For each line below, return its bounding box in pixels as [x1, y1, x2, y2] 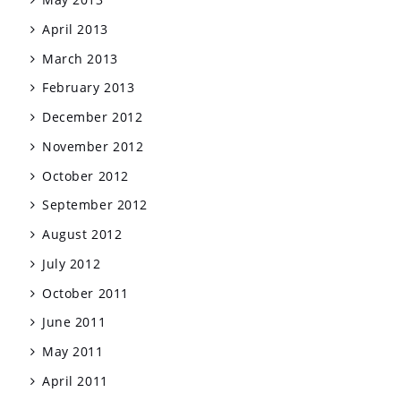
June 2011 [42, 313, 107, 331]
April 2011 [42, 371, 108, 389]
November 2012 [42, 137, 144, 155]
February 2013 [42, 79, 135, 97]
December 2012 [42, 108, 143, 126]
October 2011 [42, 284, 129, 302]
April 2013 [42, 20, 108, 38]
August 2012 [42, 226, 123, 243]
